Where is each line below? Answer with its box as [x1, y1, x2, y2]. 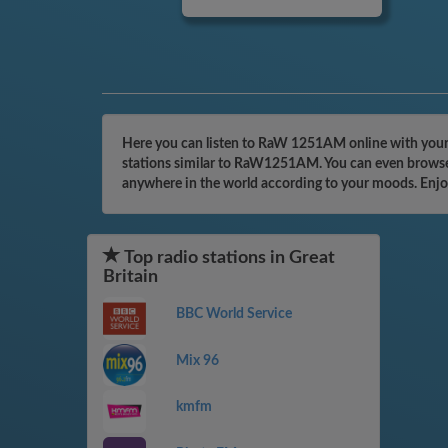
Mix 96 [175, 353, 219, 368]
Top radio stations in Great [121, 249, 335, 267]
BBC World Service [175, 307, 292, 321]
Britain [103, 268, 158, 286]
